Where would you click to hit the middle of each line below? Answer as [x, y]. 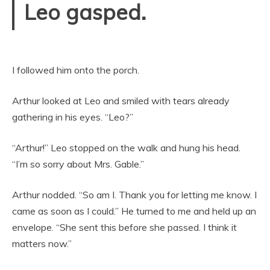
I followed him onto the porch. [76, 70]
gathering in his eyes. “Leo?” [73, 117]
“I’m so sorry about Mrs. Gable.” [78, 164]
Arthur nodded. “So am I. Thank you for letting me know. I [134, 194]
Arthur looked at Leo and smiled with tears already [121, 100]
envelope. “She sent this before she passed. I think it [124, 227]
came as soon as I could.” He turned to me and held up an [134, 211]
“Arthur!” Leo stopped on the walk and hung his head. [126, 147]
